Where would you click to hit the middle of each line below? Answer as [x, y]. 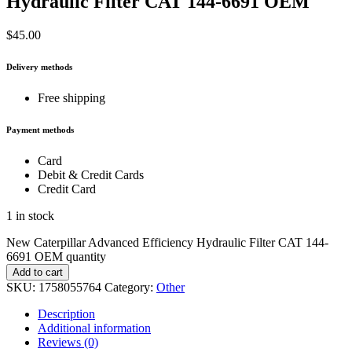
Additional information [94, 328]
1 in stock [30, 216]
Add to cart [38, 273]
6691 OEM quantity [56, 257]
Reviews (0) [68, 343]
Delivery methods [39, 67]
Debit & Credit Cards [91, 175]
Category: [130, 288]
